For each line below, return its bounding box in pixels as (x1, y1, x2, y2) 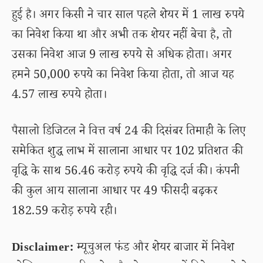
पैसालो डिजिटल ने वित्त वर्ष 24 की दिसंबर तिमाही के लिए (12, 123, 247, 142)
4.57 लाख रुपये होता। (12, 87, 107, 106)
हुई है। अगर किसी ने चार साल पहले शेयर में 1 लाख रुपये (12, 7, 245, 26)
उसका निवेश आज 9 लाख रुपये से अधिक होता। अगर (12, 47, 232, 66)
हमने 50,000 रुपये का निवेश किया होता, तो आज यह (12, 67, 234, 86)
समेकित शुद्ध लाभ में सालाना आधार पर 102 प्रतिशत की (12, 143, 244, 162)
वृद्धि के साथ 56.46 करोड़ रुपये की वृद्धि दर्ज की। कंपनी (12, 163, 240, 182)
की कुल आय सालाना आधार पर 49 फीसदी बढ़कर (12, 183, 218, 202)
